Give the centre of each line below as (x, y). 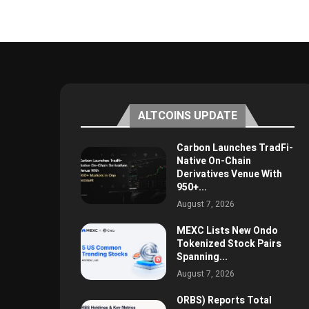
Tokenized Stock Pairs (229, 244)
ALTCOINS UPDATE (187, 116)
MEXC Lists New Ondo (227, 231)
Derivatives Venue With (229, 174)
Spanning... (202, 257)
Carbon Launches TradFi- (235, 148)
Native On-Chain (213, 161)
